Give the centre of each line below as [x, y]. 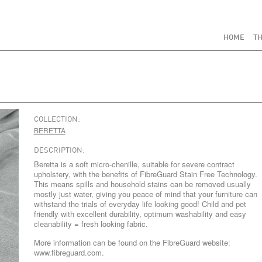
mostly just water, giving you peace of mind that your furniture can [145, 194]
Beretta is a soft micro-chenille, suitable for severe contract [134, 164]
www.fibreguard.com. [69, 252]
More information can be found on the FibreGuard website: [132, 242]
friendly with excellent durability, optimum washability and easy [140, 214]
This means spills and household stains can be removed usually [142, 184]
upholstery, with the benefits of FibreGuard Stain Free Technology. [145, 174]
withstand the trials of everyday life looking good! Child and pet [140, 204]
